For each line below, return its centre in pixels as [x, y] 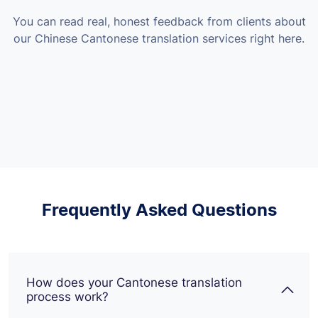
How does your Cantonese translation [134, 282]
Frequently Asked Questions [159, 209]
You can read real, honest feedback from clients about [159, 21]
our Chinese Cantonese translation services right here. [159, 38]
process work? [67, 296]
